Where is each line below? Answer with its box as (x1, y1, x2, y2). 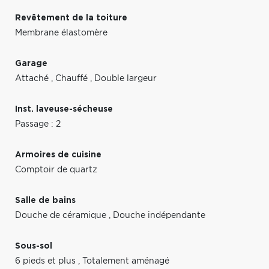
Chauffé (55, 74, 90, 83)
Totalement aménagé (82, 256, 169, 265)
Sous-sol (15, 241, 52, 250)
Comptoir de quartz (15, 165, 97, 174)
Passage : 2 (15, 119, 61, 128)
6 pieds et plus (15, 256, 78, 265)
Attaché (15, 74, 51, 83)
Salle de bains (15, 196, 76, 205)
